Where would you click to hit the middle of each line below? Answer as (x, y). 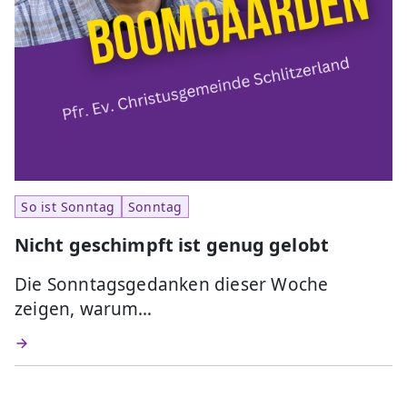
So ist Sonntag (68, 206)
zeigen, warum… (84, 308)
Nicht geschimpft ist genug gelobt (172, 244)
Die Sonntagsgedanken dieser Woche (172, 284)
